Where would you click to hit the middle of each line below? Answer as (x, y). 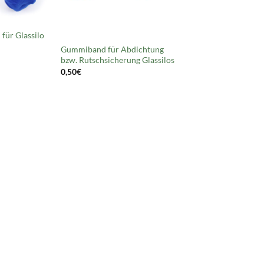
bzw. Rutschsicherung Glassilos (117, 60)
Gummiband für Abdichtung (112, 49)
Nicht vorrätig (89, 29)
